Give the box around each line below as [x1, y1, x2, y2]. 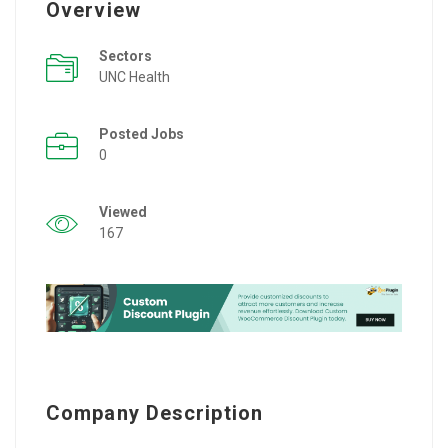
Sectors [99, 47, 152, 64]
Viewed [99, 203, 147, 220]
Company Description [46, 400, 263, 425]
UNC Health [99, 68, 170, 85]
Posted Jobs [99, 125, 184, 142]
